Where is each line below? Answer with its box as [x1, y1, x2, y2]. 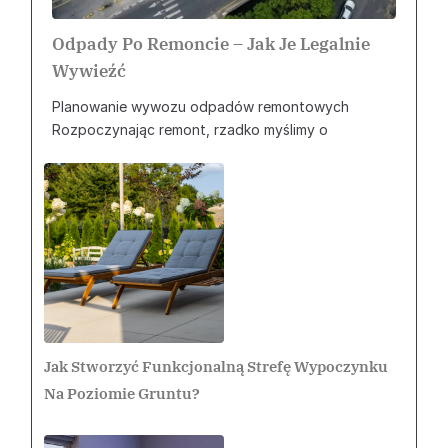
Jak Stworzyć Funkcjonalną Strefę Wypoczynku [44, 357, 388, 376]
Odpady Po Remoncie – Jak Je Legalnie [52, 33, 370, 55]
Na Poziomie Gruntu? [44, 384, 200, 403]
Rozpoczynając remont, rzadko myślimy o [52, 121, 328, 138]
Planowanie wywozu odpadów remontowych [52, 98, 349, 115]
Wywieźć [52, 60, 126, 82]
